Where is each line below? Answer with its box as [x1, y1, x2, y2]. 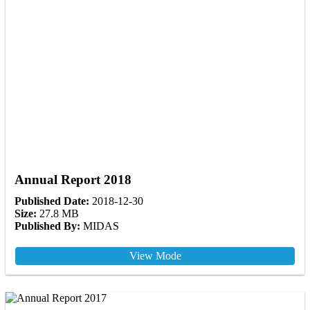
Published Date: [15, 195, 89, 208]
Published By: [15, 220, 80, 232]
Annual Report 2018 [15, 172, 131, 188]
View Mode [129, 250, 181, 262]
